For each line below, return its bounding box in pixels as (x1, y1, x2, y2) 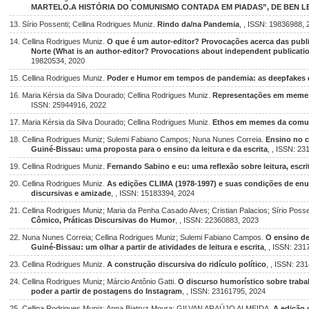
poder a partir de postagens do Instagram (31, 287, 183, 295)
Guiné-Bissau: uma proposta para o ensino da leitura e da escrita (31, 145, 268, 153)
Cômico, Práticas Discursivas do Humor (31, 216, 176, 224)
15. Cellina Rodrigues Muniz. (10, 74, 107, 82)
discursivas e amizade (31, 189, 112, 197)
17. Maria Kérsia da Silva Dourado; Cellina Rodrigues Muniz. (10, 118, 212, 126)
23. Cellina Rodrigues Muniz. (10, 260, 107, 268)
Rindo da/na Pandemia (157, 20, 239, 28)
